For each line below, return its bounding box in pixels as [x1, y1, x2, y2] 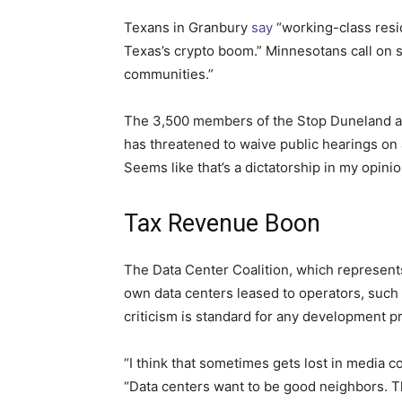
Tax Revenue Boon [124, 208, 320, 238]
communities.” [124, 65, 214, 83]
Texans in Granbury [124, 18, 251, 36]
